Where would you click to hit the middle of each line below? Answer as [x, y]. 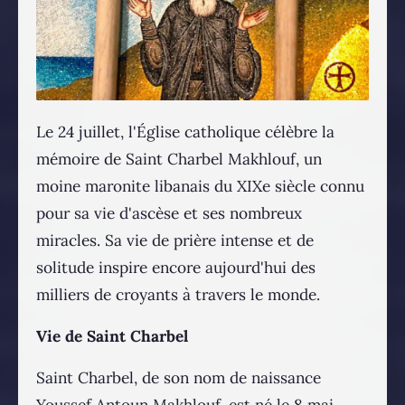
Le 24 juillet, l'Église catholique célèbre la [185, 132]
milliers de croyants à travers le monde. [178, 294]
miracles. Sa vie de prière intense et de [175, 240]
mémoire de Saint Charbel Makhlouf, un [179, 159]
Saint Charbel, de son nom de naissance [179, 377]
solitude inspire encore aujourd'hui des [176, 267]
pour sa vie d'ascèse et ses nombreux [169, 213]
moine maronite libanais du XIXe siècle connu [200, 186]
